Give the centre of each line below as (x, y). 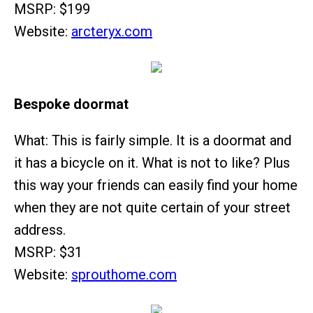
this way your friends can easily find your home (156, 185)
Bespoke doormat (71, 104)
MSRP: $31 (48, 252)
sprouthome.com (124, 275)
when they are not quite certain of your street (152, 208)
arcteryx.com (112, 31)
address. (40, 230)
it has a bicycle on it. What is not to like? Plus (152, 163)
